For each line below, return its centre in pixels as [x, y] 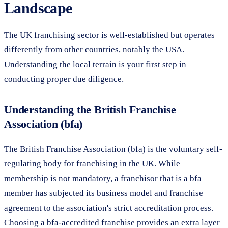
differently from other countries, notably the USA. [94, 49]
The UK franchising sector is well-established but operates [109, 35]
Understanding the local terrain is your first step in [95, 64]
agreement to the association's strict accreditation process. [109, 208]
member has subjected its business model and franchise [104, 193]
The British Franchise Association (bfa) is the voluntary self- [113, 149]
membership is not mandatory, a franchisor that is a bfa [103, 178]
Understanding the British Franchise [90, 109]
